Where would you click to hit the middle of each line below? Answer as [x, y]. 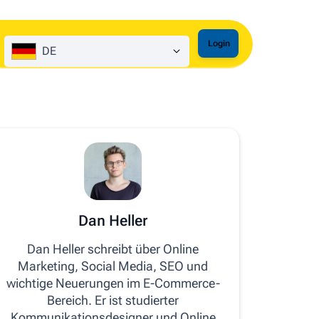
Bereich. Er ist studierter [113, 300]
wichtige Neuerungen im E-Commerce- [113, 283]
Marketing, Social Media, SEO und [113, 266]
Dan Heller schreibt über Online [113, 249]
